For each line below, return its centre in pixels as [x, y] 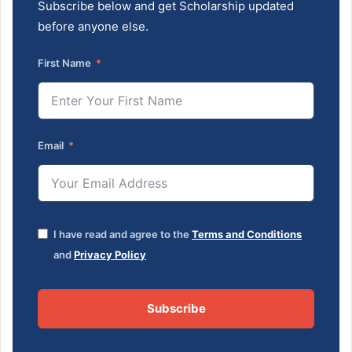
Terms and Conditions [247, 234]
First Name [64, 62]
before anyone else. [93, 26]
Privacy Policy [110, 254]
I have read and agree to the [123, 234]
